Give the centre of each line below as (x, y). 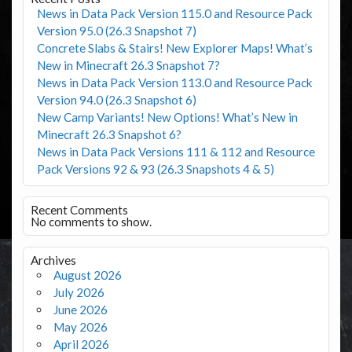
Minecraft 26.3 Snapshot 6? (109, 135)
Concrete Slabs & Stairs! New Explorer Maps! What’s (174, 48)
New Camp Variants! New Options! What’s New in (167, 117)
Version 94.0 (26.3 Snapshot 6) (116, 100)
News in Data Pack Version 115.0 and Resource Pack (174, 14)
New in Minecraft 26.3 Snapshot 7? (128, 66)
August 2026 (87, 275)
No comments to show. (91, 222)
